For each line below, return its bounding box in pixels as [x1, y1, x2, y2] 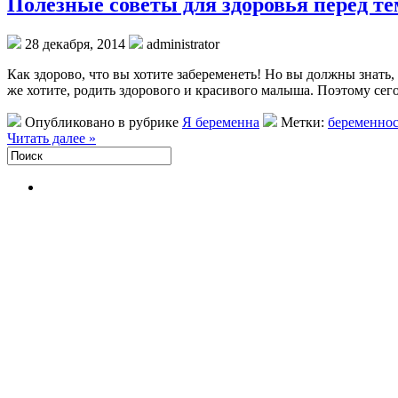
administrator [143, 36, 219, 52]
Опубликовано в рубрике [21, 115, 182, 131]
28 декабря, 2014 [21, 36, 129, 52]
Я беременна [182, 115, 259, 131]
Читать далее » [7, 131, 96, 147]
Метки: [277, 115, 328, 131]
